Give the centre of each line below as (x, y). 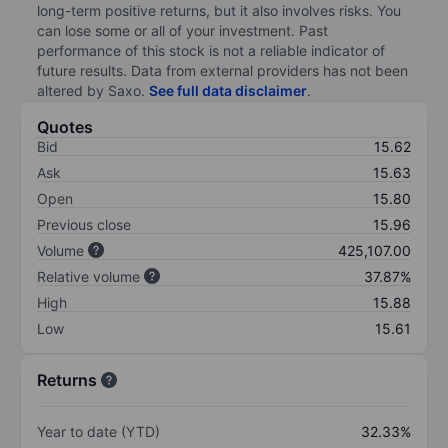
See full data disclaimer (228, 90)
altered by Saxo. (93, 90)
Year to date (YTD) (98, 431)
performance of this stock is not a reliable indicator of (211, 50)
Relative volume (88, 276)
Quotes (65, 126)
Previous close (84, 224)
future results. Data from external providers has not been (222, 70)
